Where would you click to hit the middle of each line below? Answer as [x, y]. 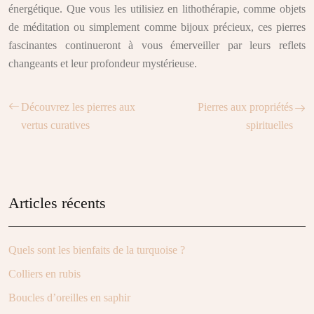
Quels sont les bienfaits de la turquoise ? [97, 250]
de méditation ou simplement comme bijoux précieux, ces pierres [157, 27]
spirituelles [269, 125]
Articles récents [57, 203]
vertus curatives [55, 125]
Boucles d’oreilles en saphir [69, 298]
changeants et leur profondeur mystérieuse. [103, 63]
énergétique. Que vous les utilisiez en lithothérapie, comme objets [157, 9]
